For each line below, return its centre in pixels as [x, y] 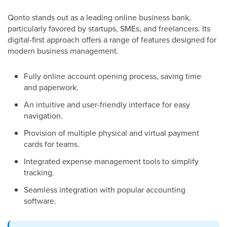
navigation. [43, 116]
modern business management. [63, 51]
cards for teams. [52, 144]
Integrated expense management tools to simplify [111, 161]
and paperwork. [51, 87]
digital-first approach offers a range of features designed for [112, 40]
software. [40, 201]
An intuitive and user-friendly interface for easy [107, 105]
